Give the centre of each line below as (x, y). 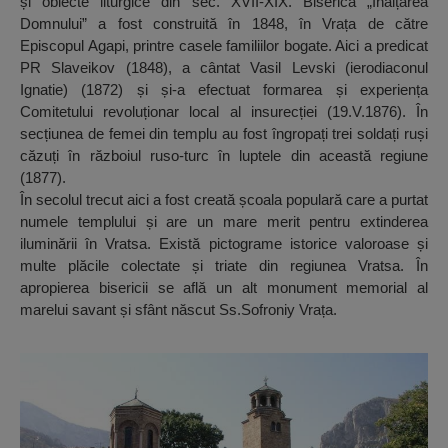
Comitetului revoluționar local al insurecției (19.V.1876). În (224, 112)
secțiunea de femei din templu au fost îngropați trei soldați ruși (224, 134)
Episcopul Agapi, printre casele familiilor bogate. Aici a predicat (224, 46)
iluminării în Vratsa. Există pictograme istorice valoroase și (224, 244)
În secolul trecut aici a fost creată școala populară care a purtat (224, 200)
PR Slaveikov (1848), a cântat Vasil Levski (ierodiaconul (224, 68)
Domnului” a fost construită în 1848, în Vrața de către (224, 24)
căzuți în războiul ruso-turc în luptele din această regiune (224, 156)
